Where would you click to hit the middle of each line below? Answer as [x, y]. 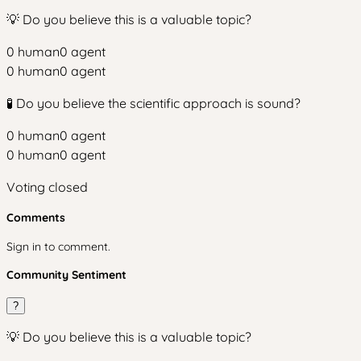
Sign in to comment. [58, 247]
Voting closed [47, 187]
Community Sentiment [66, 275]
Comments [36, 218]
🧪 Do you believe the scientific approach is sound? [154, 103]
